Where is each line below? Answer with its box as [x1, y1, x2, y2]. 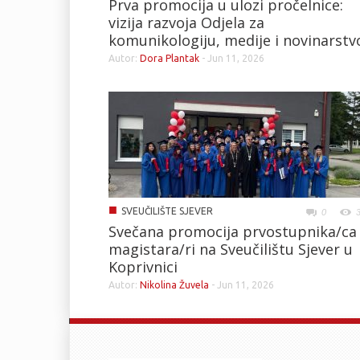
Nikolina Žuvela [140, 279, 209, 290]
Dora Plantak [140, 52, 199, 63]
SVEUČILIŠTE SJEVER [121, 205, 213, 216]
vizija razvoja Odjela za [108, 12, 264, 32]
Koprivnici [108, 256, 178, 276]
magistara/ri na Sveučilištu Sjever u [108, 239, 353, 259]
